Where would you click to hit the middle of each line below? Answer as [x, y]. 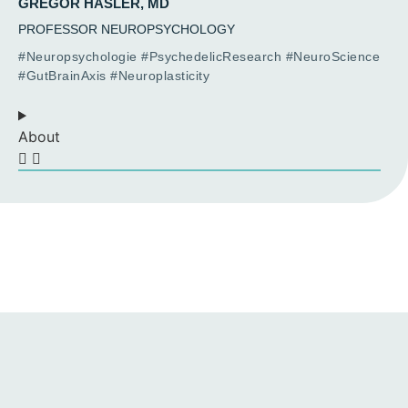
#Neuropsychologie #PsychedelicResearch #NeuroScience [199, 57]
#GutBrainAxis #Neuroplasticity [114, 76]
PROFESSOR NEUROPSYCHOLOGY [127, 30]
